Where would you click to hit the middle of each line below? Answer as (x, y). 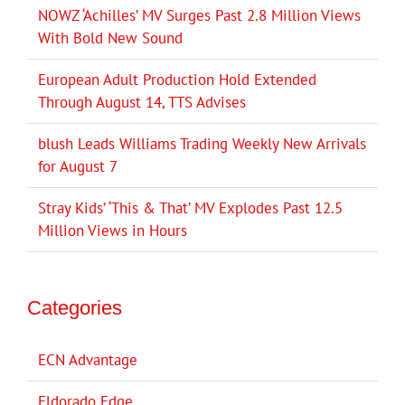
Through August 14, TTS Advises (142, 102)
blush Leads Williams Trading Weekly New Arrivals (202, 143)
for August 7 (78, 166)
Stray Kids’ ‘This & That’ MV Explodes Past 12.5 (190, 207)
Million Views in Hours (113, 230)
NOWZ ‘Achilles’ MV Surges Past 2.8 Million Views (199, 15)
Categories (75, 307)
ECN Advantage (88, 359)
